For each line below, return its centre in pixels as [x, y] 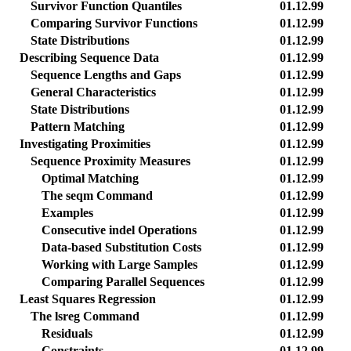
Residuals [67, 333]
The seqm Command [97, 195]
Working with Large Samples [119, 264]
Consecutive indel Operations [119, 230]
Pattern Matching [78, 127]
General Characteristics [93, 92]
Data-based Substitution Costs [121, 247]
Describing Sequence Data [89, 58]
